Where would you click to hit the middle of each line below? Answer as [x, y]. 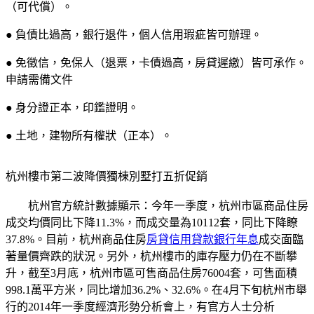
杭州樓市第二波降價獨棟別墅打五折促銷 [107, 176]
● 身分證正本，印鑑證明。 [72, 107]
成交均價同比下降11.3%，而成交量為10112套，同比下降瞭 [152, 222]
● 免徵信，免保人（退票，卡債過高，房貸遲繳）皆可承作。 [156, 62]
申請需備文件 [39, 79]
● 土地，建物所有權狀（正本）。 [89, 135]
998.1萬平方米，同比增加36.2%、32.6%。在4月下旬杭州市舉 [156, 289]
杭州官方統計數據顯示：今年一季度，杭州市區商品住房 [157, 205]
